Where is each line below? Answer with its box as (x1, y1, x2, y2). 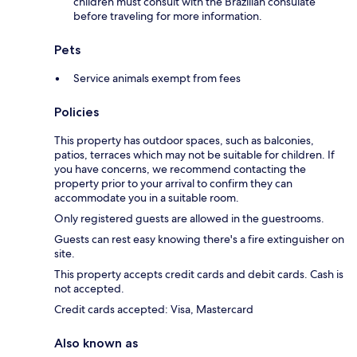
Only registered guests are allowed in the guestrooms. (54, 211, 324, 226)
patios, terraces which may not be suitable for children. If (54, 147, 335, 163)
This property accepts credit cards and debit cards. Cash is (54, 267, 343, 282)
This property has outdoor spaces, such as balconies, (54, 133, 314, 148)
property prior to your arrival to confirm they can (54, 176, 292, 191)
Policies (54, 104, 99, 120)
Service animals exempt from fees (73, 71, 241, 86)
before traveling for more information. (73, 9, 262, 24)
